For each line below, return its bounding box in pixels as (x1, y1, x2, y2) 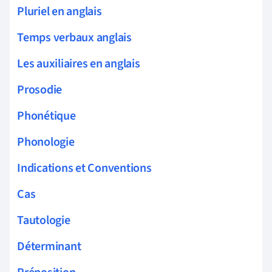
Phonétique (17, 107, 76, 125)
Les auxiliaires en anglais (17, 55, 140, 73)
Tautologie (17, 212, 70, 229)
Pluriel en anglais (17, 3, 102, 21)
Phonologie (17, 134, 75, 151)
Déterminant (17, 238, 81, 256)
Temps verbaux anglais (17, 29, 132, 47)
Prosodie (17, 81, 63, 99)
